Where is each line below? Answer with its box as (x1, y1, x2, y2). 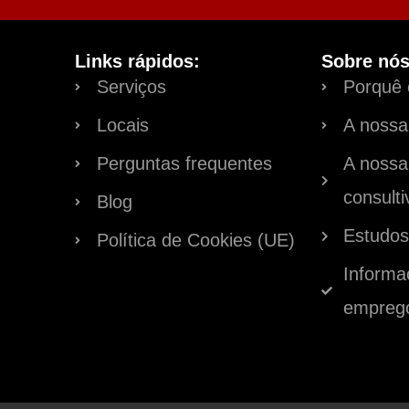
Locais (97, 115, 149, 136)
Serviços (97, 77, 166, 98)
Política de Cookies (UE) (97, 230, 295, 251)
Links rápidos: (75, 51, 200, 72)
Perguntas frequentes (97, 153, 272, 174)
